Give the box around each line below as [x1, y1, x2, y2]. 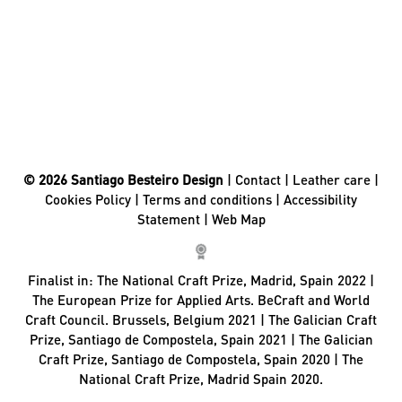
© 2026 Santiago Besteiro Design [23, 170, 227, 189]
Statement [136, 210, 200, 229]
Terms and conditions [143, 190, 272, 209]
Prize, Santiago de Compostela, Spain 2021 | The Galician [29, 330, 373, 348]
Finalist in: [28, 271, 97, 289]
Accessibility [284, 190, 357, 209]
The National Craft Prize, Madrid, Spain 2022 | [97, 271, 374, 289]
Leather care [293, 170, 371, 189]
